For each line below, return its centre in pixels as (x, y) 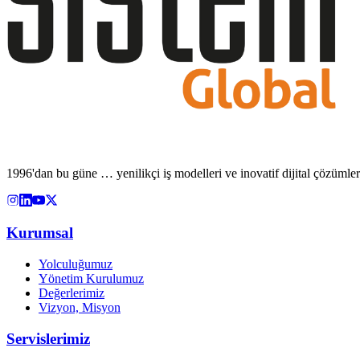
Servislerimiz (48, 338)
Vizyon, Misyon (80, 308)
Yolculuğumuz (76, 264)
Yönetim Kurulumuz (91, 279)
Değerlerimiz (72, 293)
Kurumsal (40, 233)
